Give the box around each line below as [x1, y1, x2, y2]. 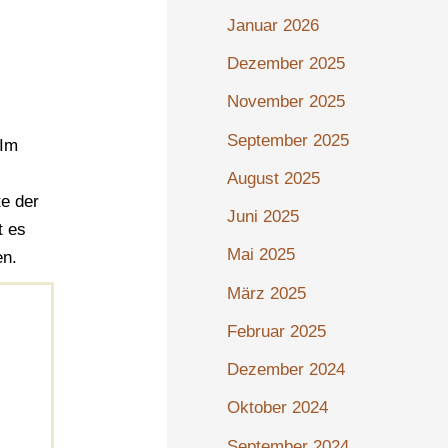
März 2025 [227, 283, 307, 303]
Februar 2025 [227, 321, 327, 341]
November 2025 [227, 92, 346, 112]
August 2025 [227, 168, 321, 188]
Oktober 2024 [227, 398, 329, 418]
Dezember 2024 [227, 360, 346, 380]
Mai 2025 [227, 245, 296, 265]
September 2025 [227, 130, 350, 150]
